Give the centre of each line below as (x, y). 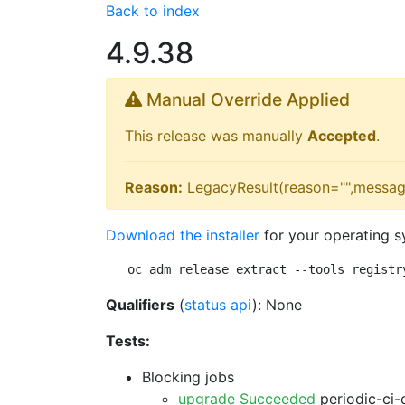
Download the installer (183, 235)
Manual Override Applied (246, 99)
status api (218, 305)
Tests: (128, 341)
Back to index (153, 11)
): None (277, 305)
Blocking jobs (188, 377)
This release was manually (216, 136)
